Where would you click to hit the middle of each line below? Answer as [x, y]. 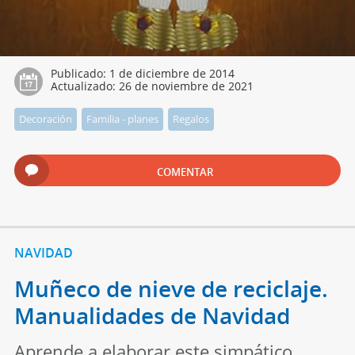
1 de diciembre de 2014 [172, 74]
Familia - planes [122, 119]
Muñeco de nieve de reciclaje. [171, 289]
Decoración [45, 119]
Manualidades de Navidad [152, 316]
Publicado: [80, 74]
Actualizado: [84, 86]
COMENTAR [185, 172]
